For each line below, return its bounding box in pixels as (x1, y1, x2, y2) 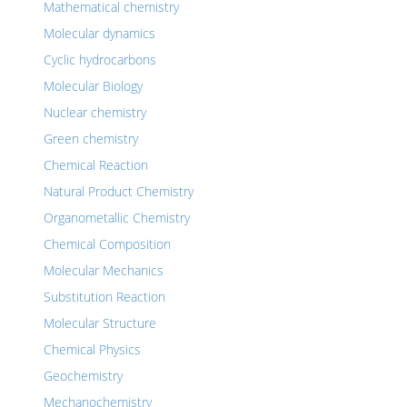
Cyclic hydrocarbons (44, 51, 156, 68)
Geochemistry (44, 367, 123, 384)
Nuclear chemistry (44, 104, 146, 121)
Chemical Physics (44, 341, 141, 358)
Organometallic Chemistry (44, 209, 190, 226)
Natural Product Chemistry (44, 183, 194, 200)
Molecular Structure (44, 314, 156, 332)
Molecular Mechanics (44, 262, 164, 279)
